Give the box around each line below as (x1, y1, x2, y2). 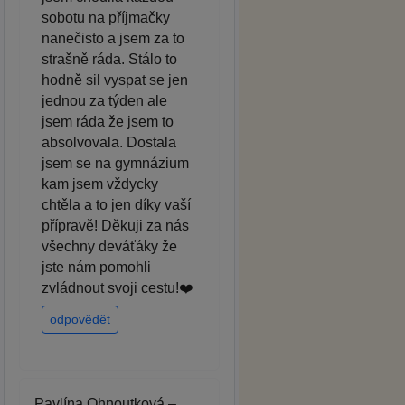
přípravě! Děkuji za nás (42, 217, 189, 233)
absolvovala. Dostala (42, 134, 176, 150)
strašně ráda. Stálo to (42, 51, 177, 67)
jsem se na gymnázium (42, 155, 189, 171)
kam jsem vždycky (42, 175, 158, 192)
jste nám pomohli (42, 259, 151, 275)
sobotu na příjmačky (42, 9, 170, 25)
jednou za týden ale (42, 92, 167, 108)
